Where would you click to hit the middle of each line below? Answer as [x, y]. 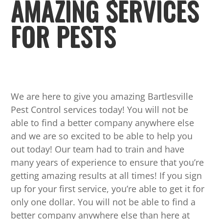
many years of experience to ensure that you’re [108, 163]
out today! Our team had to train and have [98, 149]
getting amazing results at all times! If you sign [107, 176]
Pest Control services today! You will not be [100, 110]
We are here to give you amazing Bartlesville [102, 97]
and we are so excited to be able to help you [102, 136]
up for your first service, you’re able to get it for [108, 189]
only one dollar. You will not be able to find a [103, 202]
